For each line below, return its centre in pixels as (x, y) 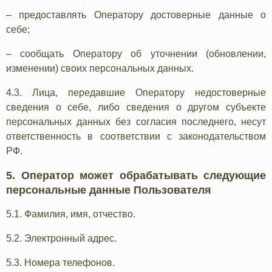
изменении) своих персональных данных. (100, 68)
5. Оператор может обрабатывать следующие (136, 175)
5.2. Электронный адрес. (61, 238)
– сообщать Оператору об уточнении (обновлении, (136, 54)
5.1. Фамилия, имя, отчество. (71, 214)
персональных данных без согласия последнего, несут (136, 122)
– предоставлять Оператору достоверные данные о (136, 15)
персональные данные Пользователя (109, 190)
